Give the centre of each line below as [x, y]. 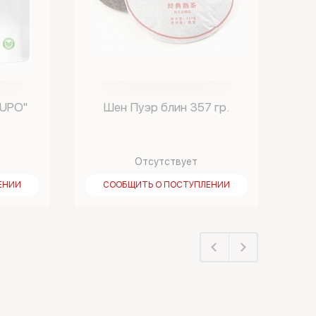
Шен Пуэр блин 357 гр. [166, 107]
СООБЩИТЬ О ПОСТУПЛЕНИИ [166, 185]
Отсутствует [166, 162]
